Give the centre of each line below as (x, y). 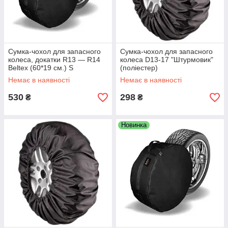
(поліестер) (139, 68)
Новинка (134, 125)
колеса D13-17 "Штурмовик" (167, 60)
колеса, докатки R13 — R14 (54, 60)
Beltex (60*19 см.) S (41, 68)
